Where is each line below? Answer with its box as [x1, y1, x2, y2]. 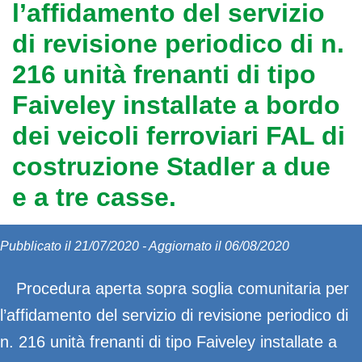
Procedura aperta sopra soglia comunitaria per [16, 280, 349, 297]
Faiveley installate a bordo [12, 90, 340, 120]
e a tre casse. [12, 183, 176, 212]
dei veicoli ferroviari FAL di [12, 121, 345, 150]
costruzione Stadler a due [12, 152, 330, 181]
